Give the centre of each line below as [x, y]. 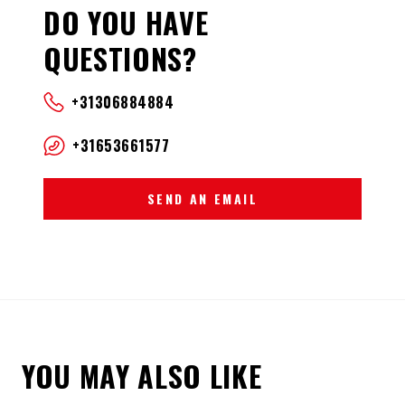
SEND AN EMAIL [202, 198]
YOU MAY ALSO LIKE [142, 375]
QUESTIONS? [120, 58]
